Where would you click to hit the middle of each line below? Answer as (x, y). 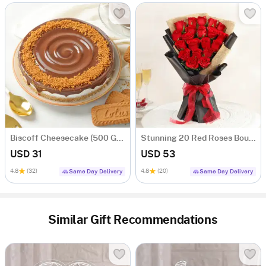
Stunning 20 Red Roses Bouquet (252, 139)
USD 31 (26, 155)
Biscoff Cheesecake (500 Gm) (120, 139)
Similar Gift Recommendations (133, 221)
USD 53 (158, 155)
